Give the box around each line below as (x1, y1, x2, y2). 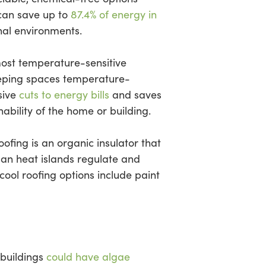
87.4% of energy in (71, 7, 157, 21)
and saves (109, 87, 161, 102)
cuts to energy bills (19, 87, 109, 102)
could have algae (46, 249, 130, 264)
